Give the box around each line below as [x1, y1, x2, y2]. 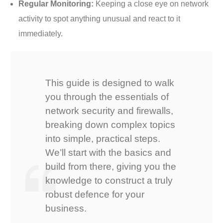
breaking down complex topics [45, 119, 176, 130]
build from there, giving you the [45, 161, 177, 172]
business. [45, 203, 87, 214]
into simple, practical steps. [45, 133, 161, 144]
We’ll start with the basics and [45, 147, 172, 158]
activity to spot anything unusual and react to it [18, 14, 181, 23]
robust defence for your [45, 189, 145, 200]
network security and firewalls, [45, 105, 174, 116]
